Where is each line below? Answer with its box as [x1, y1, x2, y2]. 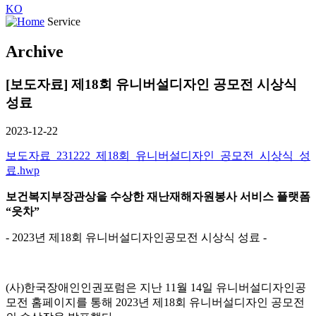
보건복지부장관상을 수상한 [6, 190, 147, 203]
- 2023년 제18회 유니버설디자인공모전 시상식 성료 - [6, 231, 267, 244]
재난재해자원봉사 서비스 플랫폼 [147, 190, 310, 203]
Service [44, 15, 80, 28]
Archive [6, 42, 63, 61]
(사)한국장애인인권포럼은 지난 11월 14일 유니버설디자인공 [6, 281, 306, 294]
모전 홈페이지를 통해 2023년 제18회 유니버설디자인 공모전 [6, 296, 305, 309]
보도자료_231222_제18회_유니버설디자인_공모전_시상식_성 [6, 150, 310, 162]
